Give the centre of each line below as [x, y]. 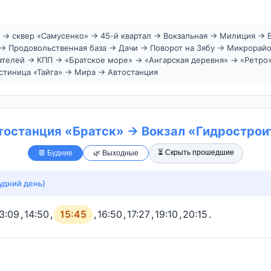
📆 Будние [55, 153]
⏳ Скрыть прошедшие [196, 152]
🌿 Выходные [116, 153]
